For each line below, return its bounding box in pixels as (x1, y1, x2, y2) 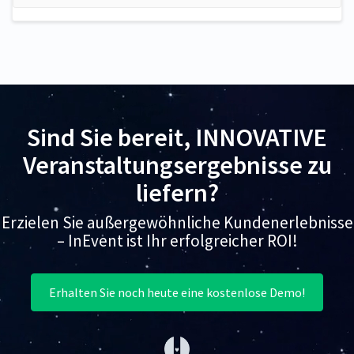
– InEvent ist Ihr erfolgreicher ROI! (56, 230, 298, 252)
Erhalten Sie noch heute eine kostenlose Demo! (49, 284, 305, 301)
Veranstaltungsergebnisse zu (22, 149, 332, 182)
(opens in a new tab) (190, 329, 299, 345)
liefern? (135, 177, 219, 209)
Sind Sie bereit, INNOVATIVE (27, 122, 327, 154)
